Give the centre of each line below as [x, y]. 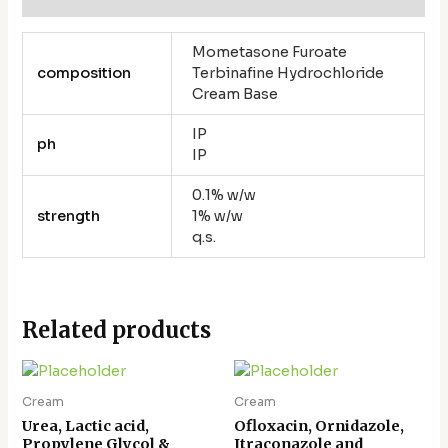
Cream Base [235, 93]
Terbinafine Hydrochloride [288, 72]
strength [68, 215]
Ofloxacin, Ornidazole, [319, 425]
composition [83, 72]
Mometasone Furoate [269, 51]
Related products [117, 330]
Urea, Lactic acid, [86, 425]
